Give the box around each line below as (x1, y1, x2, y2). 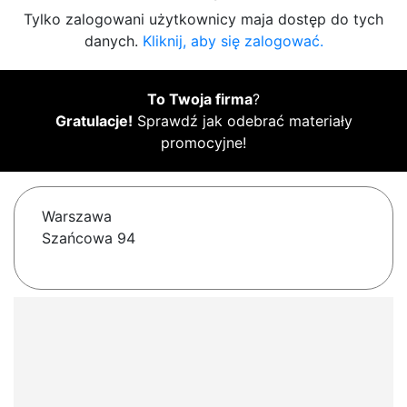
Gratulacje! (55, 112, 133, 131)
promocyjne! (161, 134, 246, 153)
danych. (84, 32, 143, 51)
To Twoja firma (147, 90, 253, 109)
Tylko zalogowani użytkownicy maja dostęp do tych (24, 10, 383, 29)
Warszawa (42, 207, 112, 226)
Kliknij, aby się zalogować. (142, 32, 323, 51)
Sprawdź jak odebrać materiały (132, 112, 352, 131)
